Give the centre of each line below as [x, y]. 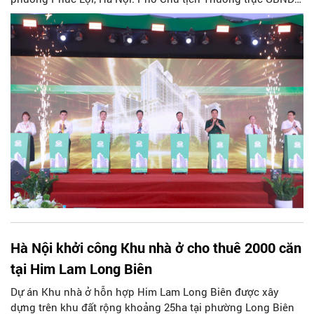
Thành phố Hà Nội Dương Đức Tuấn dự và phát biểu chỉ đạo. [156, 14]
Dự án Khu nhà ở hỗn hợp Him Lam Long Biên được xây [145, 292]
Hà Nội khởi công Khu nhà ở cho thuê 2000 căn [156, 248]
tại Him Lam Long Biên [81, 269]
